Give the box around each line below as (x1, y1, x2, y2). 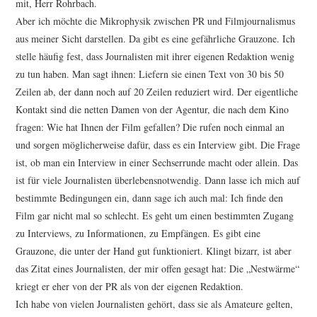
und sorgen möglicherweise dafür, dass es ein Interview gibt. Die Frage (16, 138, 301, 152)
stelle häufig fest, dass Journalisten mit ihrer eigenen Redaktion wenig (16, 50, 295, 64)
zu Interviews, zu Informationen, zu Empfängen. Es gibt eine (16, 226, 261, 241)
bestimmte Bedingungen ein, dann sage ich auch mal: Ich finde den (16, 191, 284, 205)
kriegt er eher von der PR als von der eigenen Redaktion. (16, 279, 244, 294)
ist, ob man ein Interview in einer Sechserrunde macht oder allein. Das (16, 156, 299, 170)
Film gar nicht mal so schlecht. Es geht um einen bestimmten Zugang (16, 209, 294, 223)
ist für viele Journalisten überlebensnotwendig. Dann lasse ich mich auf (16, 173, 301, 188)
